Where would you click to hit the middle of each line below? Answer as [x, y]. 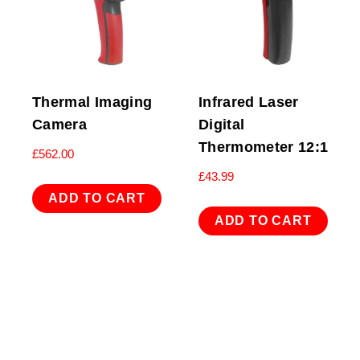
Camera [60, 124]
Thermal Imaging [92, 102]
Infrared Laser [248, 102]
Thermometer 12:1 [263, 147]
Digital [221, 124]
